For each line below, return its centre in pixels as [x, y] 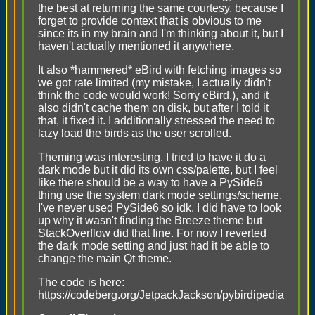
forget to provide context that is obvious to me [150, 21]
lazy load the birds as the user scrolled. [135, 133]
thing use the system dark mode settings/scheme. [160, 195]
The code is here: [81, 282]
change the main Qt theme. [105, 258]
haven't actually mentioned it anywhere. [136, 46]
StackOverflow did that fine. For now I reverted [152, 233]
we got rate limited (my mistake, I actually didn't [154, 83]
